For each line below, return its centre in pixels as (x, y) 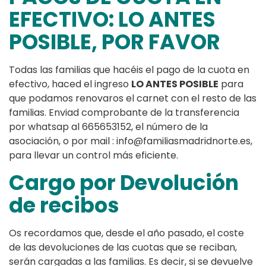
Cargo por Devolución (124, 183)
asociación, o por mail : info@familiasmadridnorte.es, (131, 141)
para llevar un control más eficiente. (94, 156)
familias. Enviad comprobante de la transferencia (124, 113)
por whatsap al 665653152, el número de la (108, 127)
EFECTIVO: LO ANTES (112, 20)
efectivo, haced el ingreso (70, 84)
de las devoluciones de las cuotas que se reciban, (123, 248)
